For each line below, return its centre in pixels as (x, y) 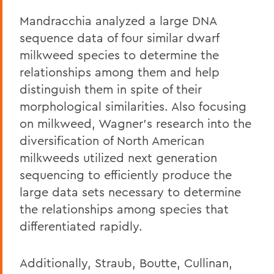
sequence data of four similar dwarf (119, 38)
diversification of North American (112, 141)
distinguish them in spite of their (111, 89)
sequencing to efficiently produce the (126, 175)
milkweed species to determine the (119, 55)
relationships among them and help (120, 72)
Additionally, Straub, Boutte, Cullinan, (126, 263)
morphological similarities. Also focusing (133, 106)
